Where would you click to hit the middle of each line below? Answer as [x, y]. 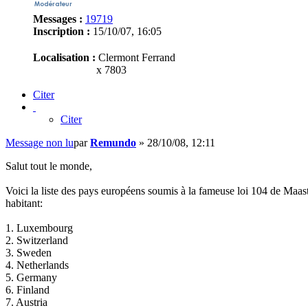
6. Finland [27, 290]
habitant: [24, 203]
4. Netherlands [37, 265]
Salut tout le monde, [49, 166]
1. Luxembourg [39, 228]
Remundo [113, 143]
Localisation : [64, 57]
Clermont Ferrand [135, 57]
